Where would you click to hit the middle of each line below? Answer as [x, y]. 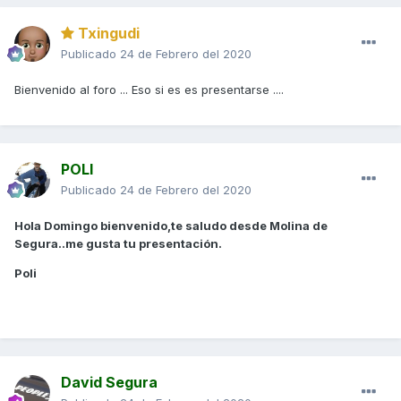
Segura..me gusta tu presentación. [118, 244]
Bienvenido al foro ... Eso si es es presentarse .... [151, 90]
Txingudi [107, 34]
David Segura [109, 383]
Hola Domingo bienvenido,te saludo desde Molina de [171, 226]
